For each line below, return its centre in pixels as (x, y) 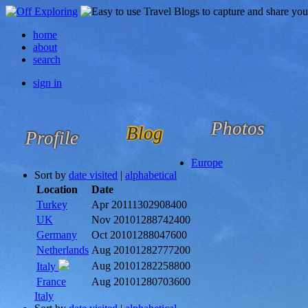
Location (57, 189)
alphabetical (151, 175)
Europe (207, 163)
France (51, 282)
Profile (52, 138)
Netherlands (63, 250)
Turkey (52, 205)
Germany (57, 235)
